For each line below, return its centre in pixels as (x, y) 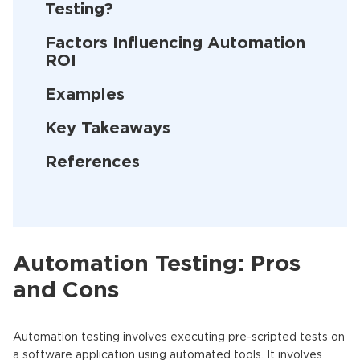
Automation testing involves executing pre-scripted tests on (179, 337)
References (92, 162)
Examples (85, 95)
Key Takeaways (108, 129)
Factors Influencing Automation (175, 43)
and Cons (66, 291)
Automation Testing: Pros (157, 264)
